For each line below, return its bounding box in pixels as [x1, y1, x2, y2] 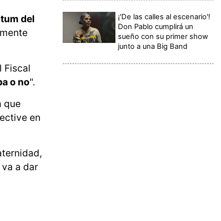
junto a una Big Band [118, 41, 188, 51]
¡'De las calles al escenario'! [118, 12, 211, 21]
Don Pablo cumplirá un [118, 22, 194, 31]
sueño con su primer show [118, 32, 209, 41]
